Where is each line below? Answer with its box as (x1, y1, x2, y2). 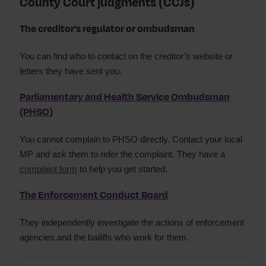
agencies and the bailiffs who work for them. (20, 232, 189, 242)
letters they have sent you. (20, 66, 122, 76)
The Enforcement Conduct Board (20, 188, 168, 202)
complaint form (20, 164, 77, 174)
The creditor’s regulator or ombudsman (20, 22, 195, 36)
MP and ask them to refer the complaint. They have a (20, 149, 225, 159)
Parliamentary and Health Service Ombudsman (20, 90, 230, 104)
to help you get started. (77, 164, 167, 174)
